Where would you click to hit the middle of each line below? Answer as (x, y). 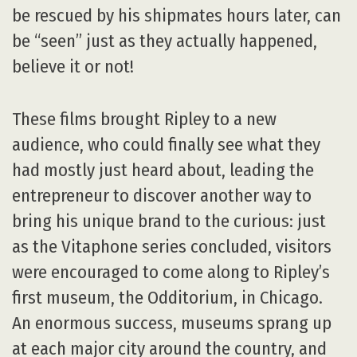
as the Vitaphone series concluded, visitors (172, 247)
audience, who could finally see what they (166, 145)
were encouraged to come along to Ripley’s (171, 273)
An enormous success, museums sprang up (172, 324)
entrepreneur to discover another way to (162, 196)
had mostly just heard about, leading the (163, 171)
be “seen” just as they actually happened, (165, 41)
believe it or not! (73, 66)
